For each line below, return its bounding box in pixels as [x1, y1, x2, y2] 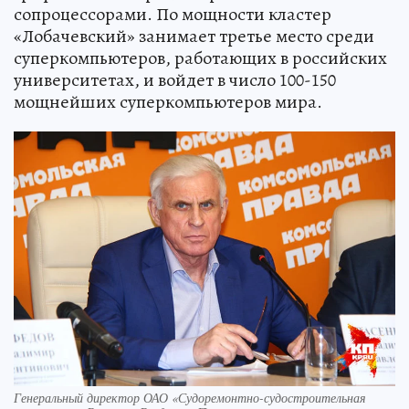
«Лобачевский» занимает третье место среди [14, 24, 374, 49]
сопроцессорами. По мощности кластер [14, 2, 331, 27]
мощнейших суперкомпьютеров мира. [14, 89, 322, 115]
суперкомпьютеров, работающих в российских [14, 46, 387, 71]
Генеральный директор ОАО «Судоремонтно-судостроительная [14, 389, 366, 407]
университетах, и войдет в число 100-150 [14, 68, 336, 93]
